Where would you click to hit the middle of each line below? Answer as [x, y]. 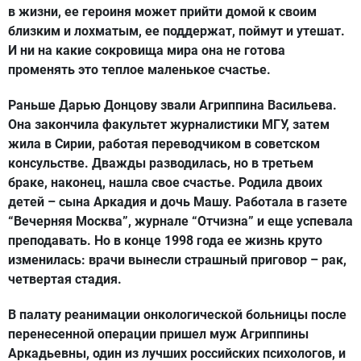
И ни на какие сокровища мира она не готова [147, 50]
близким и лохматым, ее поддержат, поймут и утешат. [176, 31]
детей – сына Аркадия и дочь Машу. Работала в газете [178, 202]
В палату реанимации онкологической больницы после [177, 315]
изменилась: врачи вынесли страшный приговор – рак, [177, 260]
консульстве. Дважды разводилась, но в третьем [161, 163]
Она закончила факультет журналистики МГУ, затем [169, 124]
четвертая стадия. [65, 279]
